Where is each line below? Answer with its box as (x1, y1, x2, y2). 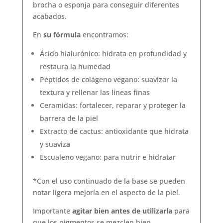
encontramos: (80, 29, 128, 39)
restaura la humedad (39, 61, 111, 71)
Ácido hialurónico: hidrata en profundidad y (39, 48, 187, 58)
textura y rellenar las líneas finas (39, 87, 150, 97)
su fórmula (43, 29, 81, 39)
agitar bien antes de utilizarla (72, 206, 172, 216)
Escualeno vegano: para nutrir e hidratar (39, 152, 176, 162)
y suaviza (39, 139, 70, 149)
